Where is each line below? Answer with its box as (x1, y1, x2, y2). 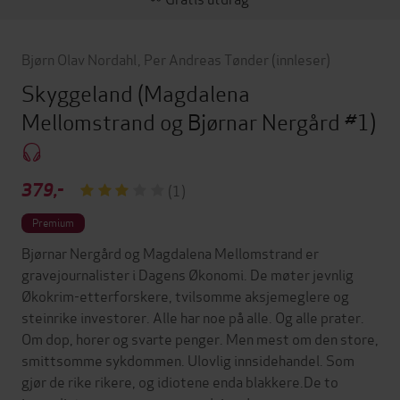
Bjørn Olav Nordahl (21, 47, 137, 69)
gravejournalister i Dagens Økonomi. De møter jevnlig (21, 262, 354, 284)
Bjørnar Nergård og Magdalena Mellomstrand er (21, 241, 319, 262)
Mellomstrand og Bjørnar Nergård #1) (21, 104, 376, 137)
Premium (32, 213, 74, 229)
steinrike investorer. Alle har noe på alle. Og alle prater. (21, 305, 364, 327)
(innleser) (271, 47, 330, 69)
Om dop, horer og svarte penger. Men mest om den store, (21, 327, 379, 348)
